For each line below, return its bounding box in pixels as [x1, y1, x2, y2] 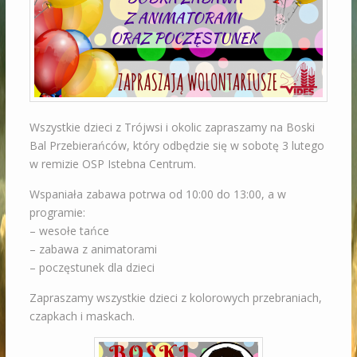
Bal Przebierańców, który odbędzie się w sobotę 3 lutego [29, 138, 324, 154]
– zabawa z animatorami [29, 241, 157, 257]
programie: [29, 205, 85, 221]
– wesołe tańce [29, 223, 109, 239]
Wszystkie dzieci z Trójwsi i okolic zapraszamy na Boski [29, 120, 315, 135]
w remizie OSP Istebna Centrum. [29, 156, 196, 172]
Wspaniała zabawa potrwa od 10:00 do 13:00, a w [29, 186, 286, 202]
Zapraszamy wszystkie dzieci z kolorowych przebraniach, [29, 290, 322, 306]
